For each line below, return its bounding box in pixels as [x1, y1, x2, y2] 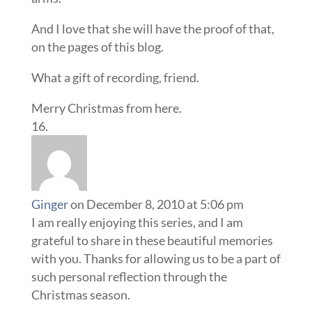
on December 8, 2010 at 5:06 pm [70, 196, 244, 212]
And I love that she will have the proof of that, [31, 21, 274, 36]
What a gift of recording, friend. [31, 70, 199, 85]
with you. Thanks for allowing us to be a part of [31, 251, 281, 266]
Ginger [31, 196, 68, 212]
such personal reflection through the [31, 269, 227, 284]
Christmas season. [31, 287, 130, 302]
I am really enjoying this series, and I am [31, 214, 243, 230]
